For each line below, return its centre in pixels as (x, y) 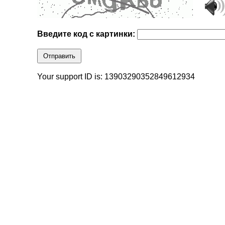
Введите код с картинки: (87, 34)
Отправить (60, 56)
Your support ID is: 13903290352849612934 (116, 77)
